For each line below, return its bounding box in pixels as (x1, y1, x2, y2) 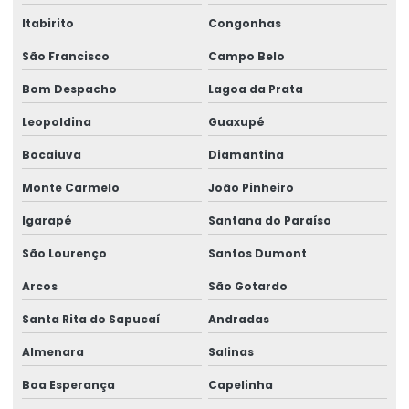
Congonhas (207, 15, 281, 31)
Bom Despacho (22, 80, 117, 97)
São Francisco (22, 47, 110, 64)
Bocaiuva (22, 146, 81, 163)
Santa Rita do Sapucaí (22, 310, 160, 327)
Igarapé (22, 212, 72, 228)
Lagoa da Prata (207, 80, 303, 97)
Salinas (207, 343, 254, 360)
